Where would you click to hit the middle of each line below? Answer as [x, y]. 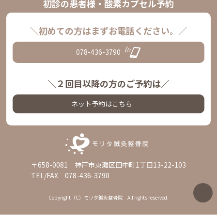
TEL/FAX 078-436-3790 [70, 175]
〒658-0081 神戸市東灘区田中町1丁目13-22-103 [108, 164]
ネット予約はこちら [102, 103]
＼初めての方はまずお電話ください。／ [108, 30]
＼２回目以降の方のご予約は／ [108, 83]
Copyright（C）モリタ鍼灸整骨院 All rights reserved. [108, 197]
